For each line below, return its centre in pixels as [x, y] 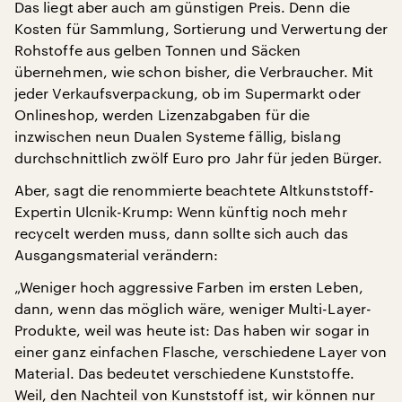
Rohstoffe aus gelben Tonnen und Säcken [158, 49]
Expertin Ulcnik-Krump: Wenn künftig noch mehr [181, 211]
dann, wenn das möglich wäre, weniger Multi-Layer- [193, 308]
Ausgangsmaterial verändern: [117, 254]
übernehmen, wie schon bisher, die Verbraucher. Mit [194, 71]
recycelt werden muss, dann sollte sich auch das [181, 232]
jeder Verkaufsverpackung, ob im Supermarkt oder [188, 92]
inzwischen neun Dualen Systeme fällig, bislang [178, 135]
